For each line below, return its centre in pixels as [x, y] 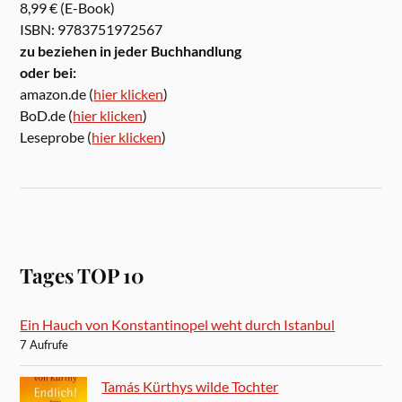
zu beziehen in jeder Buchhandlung [131, 50]
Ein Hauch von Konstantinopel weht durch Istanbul [178, 324]
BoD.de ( [47, 115]
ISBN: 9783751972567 [92, 29]
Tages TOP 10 [83, 275]
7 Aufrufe [44, 344]
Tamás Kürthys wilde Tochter [190, 386]
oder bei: [48, 72]
